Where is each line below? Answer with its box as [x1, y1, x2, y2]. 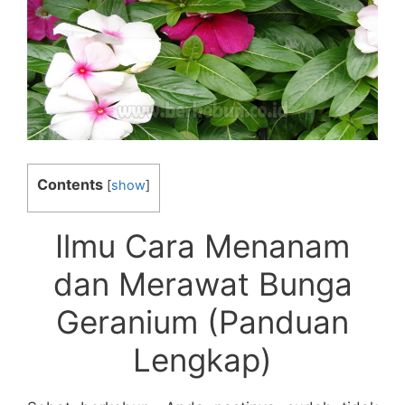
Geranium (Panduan [56, 303, 349, 342]
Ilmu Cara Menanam [55, 227, 350, 266]
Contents [37, 174, 103, 193]
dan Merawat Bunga [52, 265, 353, 304]
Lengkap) [133, 341, 272, 380]
